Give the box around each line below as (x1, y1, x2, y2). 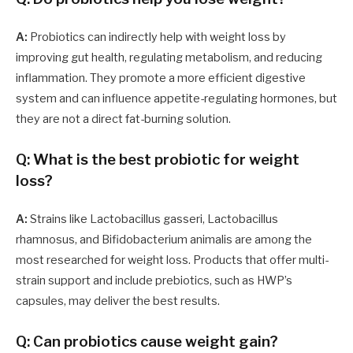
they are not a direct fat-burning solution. (16, 112, 231, 126)
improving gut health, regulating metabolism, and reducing (16, 50, 322, 65)
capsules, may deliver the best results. (16, 294, 220, 309)
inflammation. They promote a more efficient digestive (16, 71, 306, 85)
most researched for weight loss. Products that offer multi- (16, 253, 329, 268)
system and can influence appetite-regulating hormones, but (16, 91, 337, 106)
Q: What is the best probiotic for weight (16, 150, 299, 169)
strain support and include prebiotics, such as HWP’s (16, 273, 292, 288)
